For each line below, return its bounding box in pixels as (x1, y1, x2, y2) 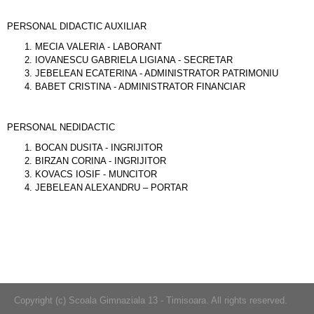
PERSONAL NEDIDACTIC (7, 122, 115, 132)
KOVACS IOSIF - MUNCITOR (35, 169, 157, 179)
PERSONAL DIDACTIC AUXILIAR (7, 21, 146, 32)
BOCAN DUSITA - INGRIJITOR (35, 142, 163, 153)
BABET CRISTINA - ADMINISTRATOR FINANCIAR (35, 81, 245, 92)
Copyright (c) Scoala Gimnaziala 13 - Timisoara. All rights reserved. (14, 295, 287, 306)
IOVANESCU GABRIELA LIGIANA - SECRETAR (35, 55, 233, 65)
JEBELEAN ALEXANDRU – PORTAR (35, 182, 188, 193)
